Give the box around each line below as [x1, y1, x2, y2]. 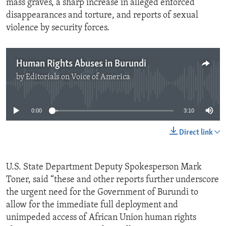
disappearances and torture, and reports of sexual [6, 11, 198, 21]
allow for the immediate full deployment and [6, 200, 178, 210]
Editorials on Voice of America [26, 73, 130, 82]
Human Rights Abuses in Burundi [16, 59, 146, 70]
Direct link [179, 129, 213, 137]
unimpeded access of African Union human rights [6, 213, 196, 223]
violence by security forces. [6, 23, 109, 33]
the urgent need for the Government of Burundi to [6, 188, 198, 198]
